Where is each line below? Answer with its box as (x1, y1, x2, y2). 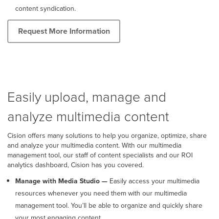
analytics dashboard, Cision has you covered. (7, 159, 144, 170)
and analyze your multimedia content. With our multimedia (7, 140, 181, 151)
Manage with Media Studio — (15, 175, 108, 186)
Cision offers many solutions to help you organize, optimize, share (7, 130, 207, 141)
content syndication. (15, 3, 76, 14)
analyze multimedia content (7, 106, 169, 126)
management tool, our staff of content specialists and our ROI (7, 150, 193, 160)
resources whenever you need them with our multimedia (15, 188, 187, 198)
